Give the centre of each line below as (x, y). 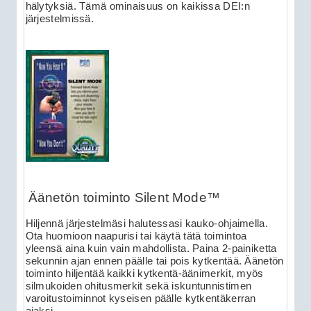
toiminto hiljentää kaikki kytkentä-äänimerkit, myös (144, 274)
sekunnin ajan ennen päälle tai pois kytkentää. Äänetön (154, 261)
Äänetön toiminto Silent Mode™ (124, 197)
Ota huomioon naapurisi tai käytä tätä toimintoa (136, 236)
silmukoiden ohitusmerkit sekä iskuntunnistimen (138, 286)
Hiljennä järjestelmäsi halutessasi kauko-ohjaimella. (146, 224)
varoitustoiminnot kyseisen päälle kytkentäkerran (141, 299)
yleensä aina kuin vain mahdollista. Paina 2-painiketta (151, 249)
